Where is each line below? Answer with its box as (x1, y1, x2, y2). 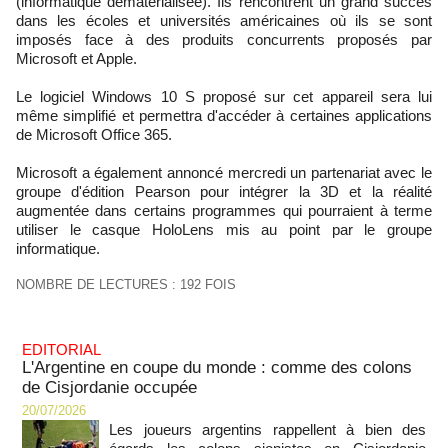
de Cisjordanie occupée (22, 378, 197, 397)
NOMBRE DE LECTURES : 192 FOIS (16, 277, 236, 292)
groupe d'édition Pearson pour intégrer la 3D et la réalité (16, 183, 432, 200)
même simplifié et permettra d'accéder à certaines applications (16, 107, 432, 124)
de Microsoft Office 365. (16, 126, 172, 143)
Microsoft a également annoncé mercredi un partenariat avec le (16, 164, 432, 181)
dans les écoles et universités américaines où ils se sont (16, 12, 432, 29)
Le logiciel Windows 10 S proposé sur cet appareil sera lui (16, 88, 432, 105)
